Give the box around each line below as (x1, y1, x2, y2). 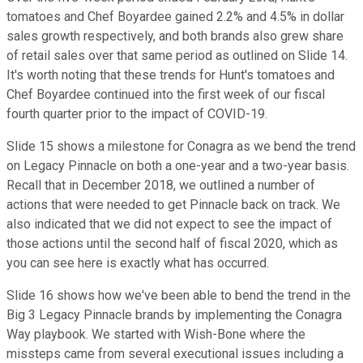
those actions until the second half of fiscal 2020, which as (6, 236, 338, 252)
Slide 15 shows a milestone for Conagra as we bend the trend (6, 139, 356, 155)
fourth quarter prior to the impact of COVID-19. (6, 106, 267, 122)
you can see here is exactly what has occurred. (6, 255, 269, 271)
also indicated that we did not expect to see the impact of (6, 216, 332, 233)
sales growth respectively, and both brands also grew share (6, 28, 344, 45)
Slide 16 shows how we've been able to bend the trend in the (6, 288, 351, 304)
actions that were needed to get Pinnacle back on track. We (6, 197, 340, 213)
